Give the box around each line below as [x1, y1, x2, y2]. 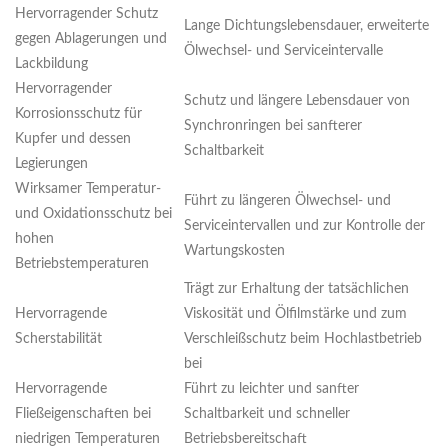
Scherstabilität [15, 332, 102, 347]
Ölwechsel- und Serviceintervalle [184, 44, 383, 59]
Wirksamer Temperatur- [15, 182, 161, 197]
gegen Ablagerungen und [15, 32, 167, 47]
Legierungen [15, 157, 88, 172]
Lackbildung [15, 57, 88, 72]
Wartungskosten [184, 244, 285, 259]
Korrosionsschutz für [15, 107, 142, 122]
